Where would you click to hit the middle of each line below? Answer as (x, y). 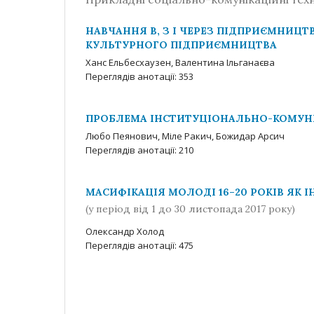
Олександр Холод (125, 231)
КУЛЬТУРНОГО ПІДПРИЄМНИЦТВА (181, 45)
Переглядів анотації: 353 (139, 76)
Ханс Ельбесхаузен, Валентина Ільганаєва (180, 62)
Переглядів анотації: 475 (139, 245)
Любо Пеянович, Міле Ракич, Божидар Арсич (185, 136)
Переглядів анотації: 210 (139, 150)
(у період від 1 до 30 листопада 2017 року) (190, 209)
